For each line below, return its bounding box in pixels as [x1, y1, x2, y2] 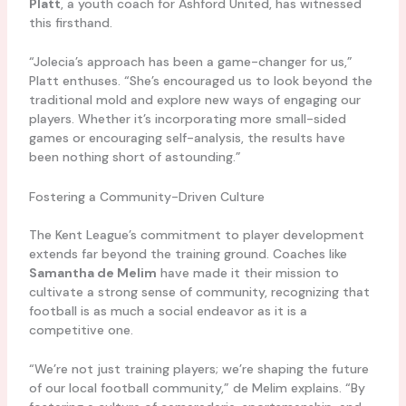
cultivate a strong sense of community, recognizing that [28, 283, 370, 300]
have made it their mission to [156, 264, 339, 281]
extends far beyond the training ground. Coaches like [28, 245, 347, 262]
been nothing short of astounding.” [28, 149, 241, 166]
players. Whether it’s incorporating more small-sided [28, 111, 346, 128]
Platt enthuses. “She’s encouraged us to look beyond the [28, 72, 372, 90]
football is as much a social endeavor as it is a [28, 302, 307, 319]
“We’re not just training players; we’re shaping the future [28, 361, 369, 378]
